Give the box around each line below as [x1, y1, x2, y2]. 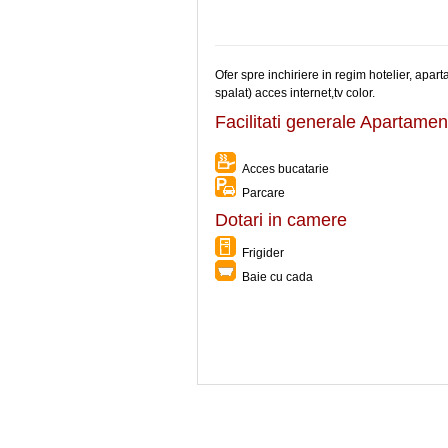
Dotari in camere [215, 210, 347, 230]
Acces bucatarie [236, 162, 329, 176]
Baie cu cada [236, 270, 313, 284]
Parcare [236, 186, 285, 200]
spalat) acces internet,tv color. [215, 86, 375, 100]
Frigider [236, 246, 284, 260]
